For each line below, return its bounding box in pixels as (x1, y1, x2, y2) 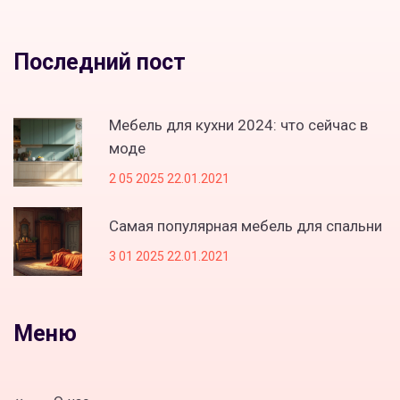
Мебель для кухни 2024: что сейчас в (109, 115, 368, 134)
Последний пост (13, 48, 186, 75)
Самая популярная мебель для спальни (109, 216, 382, 235)
